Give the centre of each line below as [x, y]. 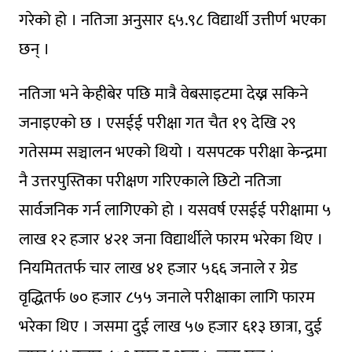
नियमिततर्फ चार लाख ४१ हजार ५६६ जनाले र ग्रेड [158, 268]
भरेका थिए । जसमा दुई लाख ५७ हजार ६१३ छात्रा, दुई [170, 326]
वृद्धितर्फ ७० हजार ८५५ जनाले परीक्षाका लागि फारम [167, 297]
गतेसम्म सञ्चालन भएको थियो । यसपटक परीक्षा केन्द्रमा [172, 152]
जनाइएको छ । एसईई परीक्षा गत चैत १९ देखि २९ [157, 123]
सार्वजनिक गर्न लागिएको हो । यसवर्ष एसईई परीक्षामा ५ [175, 210]
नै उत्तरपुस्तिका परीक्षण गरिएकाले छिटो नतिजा [150, 181]
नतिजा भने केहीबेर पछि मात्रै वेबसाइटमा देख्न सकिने [163, 93]
